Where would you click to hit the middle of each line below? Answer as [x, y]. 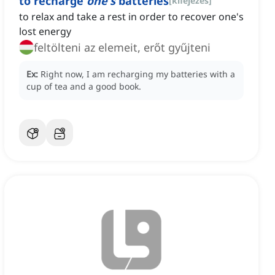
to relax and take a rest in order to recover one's [131, 17]
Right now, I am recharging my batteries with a [138, 74]
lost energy [45, 32]
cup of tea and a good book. [84, 87]
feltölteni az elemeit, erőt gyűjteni [122, 48]
